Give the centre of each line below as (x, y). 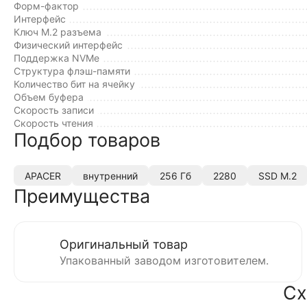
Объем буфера (49, 97)
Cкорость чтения (53, 123)
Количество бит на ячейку (74, 84)
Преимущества (82, 196)
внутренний (110, 175)
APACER (43, 175)
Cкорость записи (54, 110)
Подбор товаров (87, 140)
